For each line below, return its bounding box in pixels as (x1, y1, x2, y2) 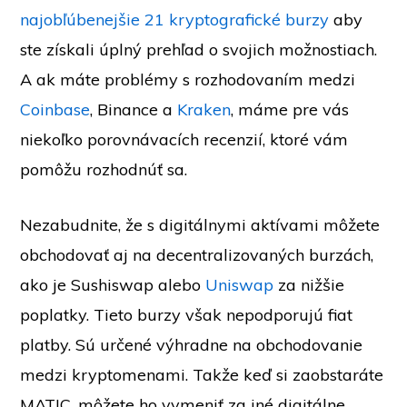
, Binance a (90, 99, 178, 120)
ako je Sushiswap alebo (20, 274, 206, 295)
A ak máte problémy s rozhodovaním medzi (20, 69, 356, 90)
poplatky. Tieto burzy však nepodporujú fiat (20, 304, 353, 325)
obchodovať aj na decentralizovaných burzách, (20, 244, 374, 265)
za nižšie (273, 274, 345, 295)
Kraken (177, 99, 232, 120)
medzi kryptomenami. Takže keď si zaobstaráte (20, 364, 384, 385)
